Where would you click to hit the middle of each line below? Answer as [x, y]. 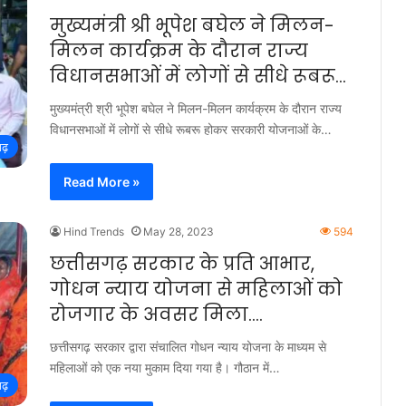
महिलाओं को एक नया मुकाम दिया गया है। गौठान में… [165, 367]
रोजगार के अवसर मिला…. [156, 314]
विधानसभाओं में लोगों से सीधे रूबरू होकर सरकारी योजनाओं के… [191, 129]
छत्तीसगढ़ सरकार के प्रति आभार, [182, 264]
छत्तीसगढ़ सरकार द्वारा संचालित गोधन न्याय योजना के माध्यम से [188, 347]
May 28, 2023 [179, 232]
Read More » [101, 182]
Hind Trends [94, 232]
